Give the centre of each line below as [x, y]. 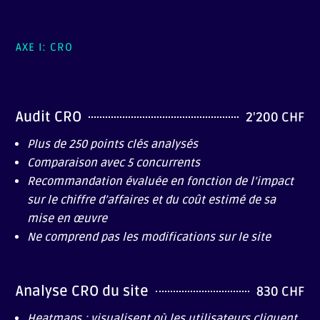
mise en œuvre [67, 218]
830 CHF [280, 291]
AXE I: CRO [45, 47]
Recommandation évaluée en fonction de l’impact [161, 181]
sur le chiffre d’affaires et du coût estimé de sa [152, 200]
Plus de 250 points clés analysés [113, 144]
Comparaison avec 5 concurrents [115, 162]
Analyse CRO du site [82, 291]
